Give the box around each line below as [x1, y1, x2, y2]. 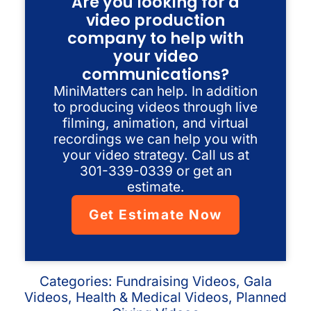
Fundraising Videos [115, 273, 236, 290]
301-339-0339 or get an [79, 162, 232, 179]
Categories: [39, 273, 116, 290]
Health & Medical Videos [76, 289, 228, 306]
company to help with [67, 26, 244, 49]
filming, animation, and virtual [62, 114, 249, 131]
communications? [82, 62, 229, 85]
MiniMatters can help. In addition [53, 82, 258, 99]
